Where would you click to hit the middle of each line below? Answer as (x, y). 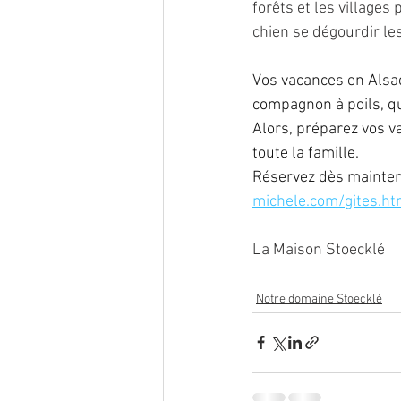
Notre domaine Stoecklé (319, 299)
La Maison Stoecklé (319, 250)
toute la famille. (306, 153)
